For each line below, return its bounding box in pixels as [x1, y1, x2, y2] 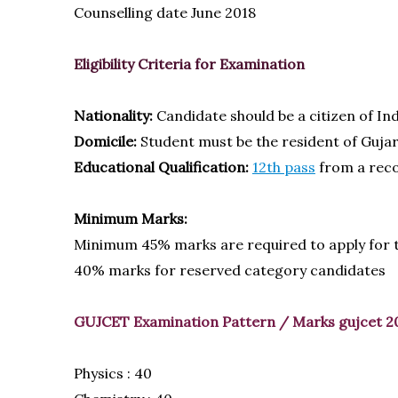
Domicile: [73, 132, 137, 150]
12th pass [251, 158, 315, 176]
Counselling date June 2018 [73, 4, 256, 21]
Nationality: [73, 107, 153, 124]
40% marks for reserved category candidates [73, 261, 386, 279]
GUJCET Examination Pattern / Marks [73, 313, 338, 330]
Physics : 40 [73, 364, 152, 382]
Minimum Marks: [73, 210, 191, 227]
